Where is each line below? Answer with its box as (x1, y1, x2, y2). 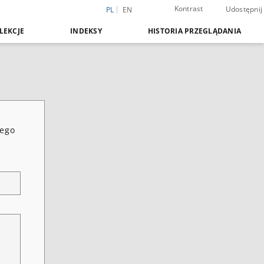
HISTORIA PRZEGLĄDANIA (147, 26, 241, 36)
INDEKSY (70, 26, 102, 36)
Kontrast (174, 4, 203, 14)
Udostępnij (225, 4, 262, 14)
